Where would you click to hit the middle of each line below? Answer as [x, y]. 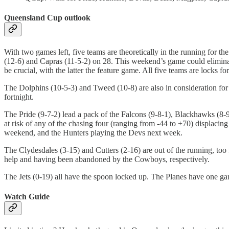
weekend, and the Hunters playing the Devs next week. [93, 132]
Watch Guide [27, 196]
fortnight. [19, 97]
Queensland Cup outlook [47, 18]
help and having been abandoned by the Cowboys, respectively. [107, 159]
